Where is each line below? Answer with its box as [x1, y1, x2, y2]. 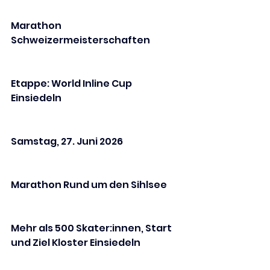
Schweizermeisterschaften [11, 33, 150, 48]
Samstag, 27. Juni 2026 [11, 134, 123, 149]
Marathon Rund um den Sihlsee [11, 178, 167, 192]
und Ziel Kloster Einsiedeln [11, 236, 140, 250]
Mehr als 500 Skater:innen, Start [11, 221, 174, 236]
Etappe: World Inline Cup [11, 77, 134, 91]
